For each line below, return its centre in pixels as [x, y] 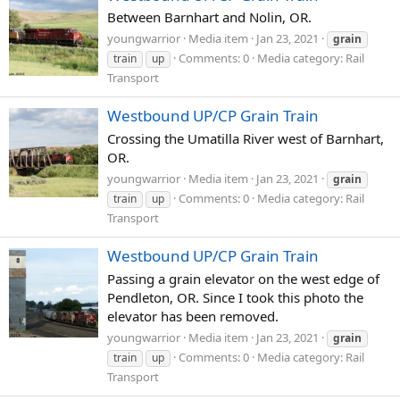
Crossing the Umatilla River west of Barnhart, [246, 139]
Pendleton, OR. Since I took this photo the [235, 297]
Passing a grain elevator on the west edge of [243, 278]
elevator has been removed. [193, 316]
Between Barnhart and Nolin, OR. [209, 17]
